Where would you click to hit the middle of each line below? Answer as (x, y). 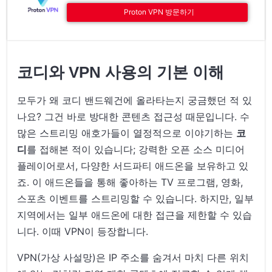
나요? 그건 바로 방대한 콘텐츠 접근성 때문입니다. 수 (134, 116)
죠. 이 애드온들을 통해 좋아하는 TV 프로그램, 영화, (130, 182)
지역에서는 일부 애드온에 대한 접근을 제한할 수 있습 (135, 215)
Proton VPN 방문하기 (159, 12)
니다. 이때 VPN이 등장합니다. (83, 231)
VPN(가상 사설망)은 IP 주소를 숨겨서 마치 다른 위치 (133, 257)
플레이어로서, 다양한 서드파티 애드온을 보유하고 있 (133, 165)
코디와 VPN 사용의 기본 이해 (121, 72)
